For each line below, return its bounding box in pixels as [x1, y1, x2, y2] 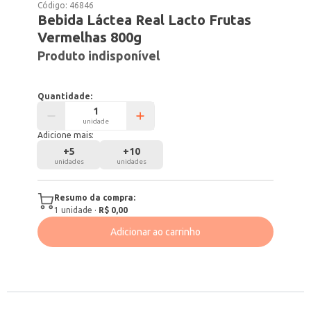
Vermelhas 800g [37, 29, 142, 45]
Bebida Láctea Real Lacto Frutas [37, 12, 252, 28]
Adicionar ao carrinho [110, 226, 201, 237]
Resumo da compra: [54, 193, 136, 202]
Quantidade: [37, 92, 93, 101]
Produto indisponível [37, 49, 160, 62]
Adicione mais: [37, 131, 94, 140]
